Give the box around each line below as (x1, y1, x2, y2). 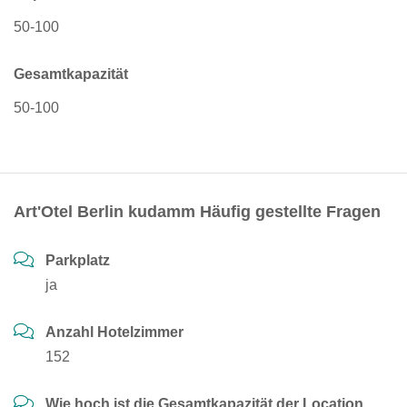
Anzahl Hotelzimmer (45, 324, 184, 340)
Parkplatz (45, 253, 110, 268)
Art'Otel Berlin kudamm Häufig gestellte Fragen (14, 203, 381, 221)
